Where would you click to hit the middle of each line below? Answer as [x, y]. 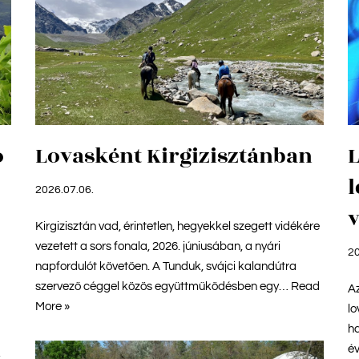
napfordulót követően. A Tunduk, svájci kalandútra [166, 266]
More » [52, 306]
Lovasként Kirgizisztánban [174, 156]
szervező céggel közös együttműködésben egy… [163, 286]
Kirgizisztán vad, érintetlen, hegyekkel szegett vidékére [177, 226]
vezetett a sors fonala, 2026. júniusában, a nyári [158, 246]
